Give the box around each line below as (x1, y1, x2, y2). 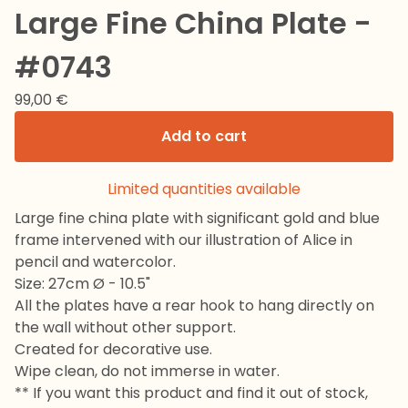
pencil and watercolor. (15, 251, 176, 272)
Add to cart (161, 126, 247, 147)
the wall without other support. (15, 317, 236, 338)
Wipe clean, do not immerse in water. (15, 361, 280, 382)
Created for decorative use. (15, 339, 212, 360)
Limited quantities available (107, 178, 301, 199)
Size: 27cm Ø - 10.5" (15, 273, 150, 294)
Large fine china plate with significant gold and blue (15, 208, 380, 229)
